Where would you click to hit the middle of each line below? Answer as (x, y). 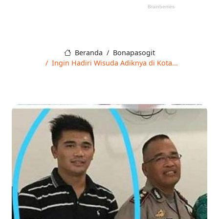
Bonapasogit (134, 53)
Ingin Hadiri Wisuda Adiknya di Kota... (115, 63)
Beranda (88, 53)
